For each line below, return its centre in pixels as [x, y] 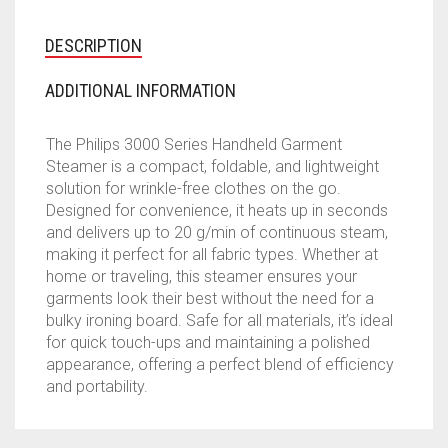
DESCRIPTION [93, 45]
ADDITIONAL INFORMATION [140, 90]
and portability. [97, 386]
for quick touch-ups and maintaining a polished [208, 342]
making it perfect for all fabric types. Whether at [212, 254]
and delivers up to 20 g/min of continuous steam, [217, 232]
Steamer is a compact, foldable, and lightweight [212, 166]
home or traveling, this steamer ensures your [201, 276]
